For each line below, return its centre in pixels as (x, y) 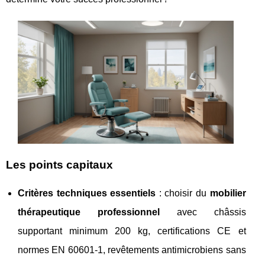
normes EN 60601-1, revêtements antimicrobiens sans (132, 250)
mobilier (228, 193)
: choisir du (183, 193)
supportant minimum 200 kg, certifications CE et (132, 231)
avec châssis (203, 212)
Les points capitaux (59, 165)
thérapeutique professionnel (89, 212)
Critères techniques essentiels (87, 193)
